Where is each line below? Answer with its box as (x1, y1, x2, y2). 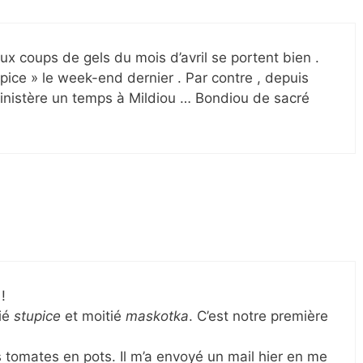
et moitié (61, 307, 126, 324)
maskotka (126, 307, 189, 324)
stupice (14, 307, 61, 324)
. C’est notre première (189, 307, 328, 324)
